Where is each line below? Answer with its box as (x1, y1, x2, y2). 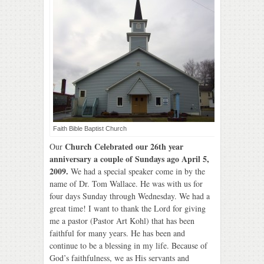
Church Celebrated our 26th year (65, 140, 183, 153)
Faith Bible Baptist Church (53, 125, 127, 132)
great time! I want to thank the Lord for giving (49, 203, 206, 214)
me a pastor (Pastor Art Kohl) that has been (49, 215, 194, 226)
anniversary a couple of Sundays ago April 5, (49, 153, 209, 165)
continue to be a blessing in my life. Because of (49, 240, 207, 251)
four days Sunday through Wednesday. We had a (49, 190, 210, 202)
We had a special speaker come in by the (71, 166, 205, 177)
